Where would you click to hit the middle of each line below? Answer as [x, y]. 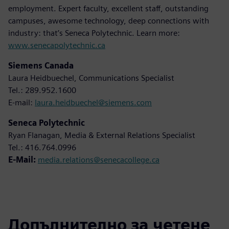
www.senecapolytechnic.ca [57, 45]
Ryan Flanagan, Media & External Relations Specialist [102, 135]
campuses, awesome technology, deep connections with [109, 20]
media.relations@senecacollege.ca [99, 159]
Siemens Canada [41, 65]
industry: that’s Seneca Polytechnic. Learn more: [94, 33]
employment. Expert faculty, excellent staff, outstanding [108, 8]
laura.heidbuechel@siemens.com [93, 102]
